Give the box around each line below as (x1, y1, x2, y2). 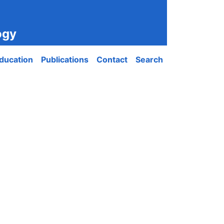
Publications (41, 54, 88, 64)
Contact (96, 54, 127, 64)
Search (135, 54, 163, 64)
